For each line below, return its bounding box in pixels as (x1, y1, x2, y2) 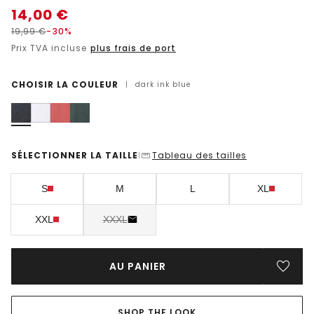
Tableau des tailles (152, 149, 247, 161)
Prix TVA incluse (11, 41, 90, 54)
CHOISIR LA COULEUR (11, 78, 118, 90)
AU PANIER (109, 259, 166, 273)
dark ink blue (135, 78, 191, 90)
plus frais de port (90, 41, 176, 54)
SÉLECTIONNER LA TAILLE (11, 149, 138, 161)
